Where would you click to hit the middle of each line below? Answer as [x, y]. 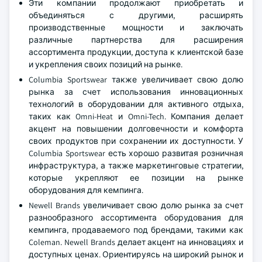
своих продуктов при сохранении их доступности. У [136, 141]
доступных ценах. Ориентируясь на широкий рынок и [136, 254]
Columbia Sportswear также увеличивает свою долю [136, 79]
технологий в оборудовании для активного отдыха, [136, 104]
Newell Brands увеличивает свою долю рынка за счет [136, 205]
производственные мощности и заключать [136, 27]
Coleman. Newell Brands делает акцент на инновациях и [136, 242]
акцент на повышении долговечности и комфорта [136, 128]
